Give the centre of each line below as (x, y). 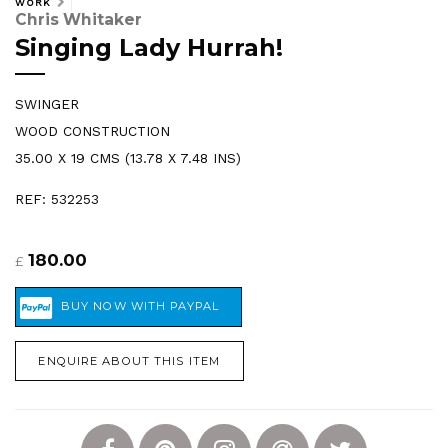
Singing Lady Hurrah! (149, 47)
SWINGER (47, 104)
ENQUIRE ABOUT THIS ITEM (129, 360)
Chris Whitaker (78, 20)
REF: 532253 (57, 199)
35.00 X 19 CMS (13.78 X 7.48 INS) (128, 158)
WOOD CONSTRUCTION (92, 131)
